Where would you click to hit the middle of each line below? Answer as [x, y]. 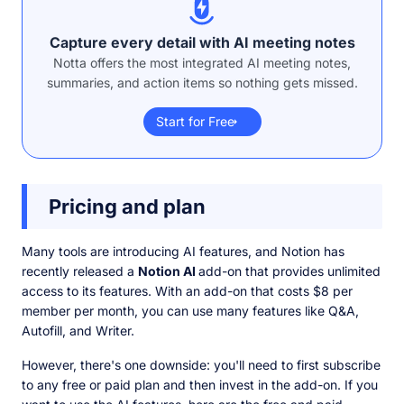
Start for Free [195, 122]
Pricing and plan [129, 207]
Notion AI [168, 271]
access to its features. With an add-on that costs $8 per [187, 291]
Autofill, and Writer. [80, 331]
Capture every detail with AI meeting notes [202, 43]
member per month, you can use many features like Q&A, [190, 311]
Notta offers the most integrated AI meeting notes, [202, 63]
